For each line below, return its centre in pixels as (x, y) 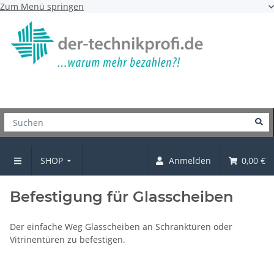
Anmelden (190, 160)
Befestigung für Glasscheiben (121, 196)
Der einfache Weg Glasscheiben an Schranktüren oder (121, 226)
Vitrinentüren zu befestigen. (68, 239)
